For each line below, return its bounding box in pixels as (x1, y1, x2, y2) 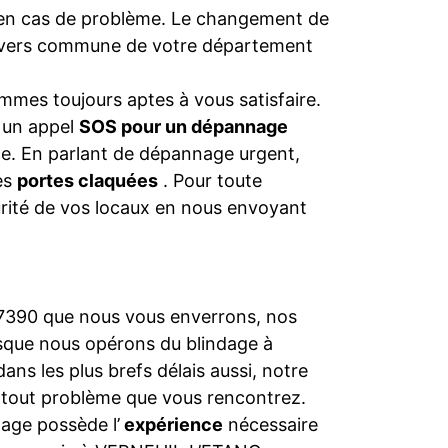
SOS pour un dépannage (79, 116, 288, 137)
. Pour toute (158, 170, 262, 191)
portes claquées (17, 170, 158, 191)
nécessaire (223, 414, 318, 435)
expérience (120, 414, 223, 435)
